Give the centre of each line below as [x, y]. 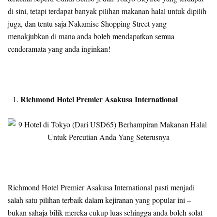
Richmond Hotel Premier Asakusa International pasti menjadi [101, 187]
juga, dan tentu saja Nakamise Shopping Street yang [87, 23]
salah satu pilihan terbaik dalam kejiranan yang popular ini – [99, 200]
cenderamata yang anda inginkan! [59, 49]
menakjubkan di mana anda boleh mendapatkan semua [91, 36]
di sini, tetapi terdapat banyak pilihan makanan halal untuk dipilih [107, 11]
